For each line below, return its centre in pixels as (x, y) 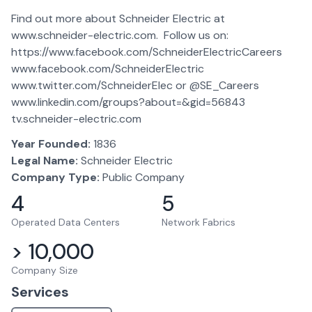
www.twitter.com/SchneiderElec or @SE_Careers (136, 85)
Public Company (143, 177)
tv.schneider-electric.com (76, 119)
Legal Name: (45, 161)
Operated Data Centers (65, 222)
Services (40, 292)
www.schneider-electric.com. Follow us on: (121, 35)
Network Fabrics (198, 222)
